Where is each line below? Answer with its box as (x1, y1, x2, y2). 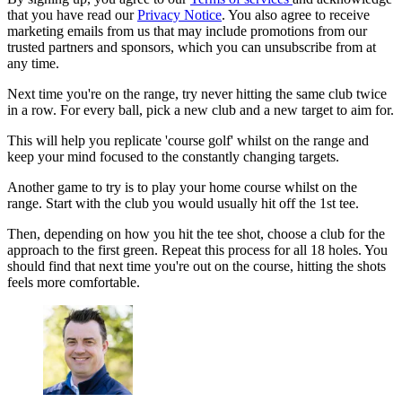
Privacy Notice (137, 7, 222, 23)
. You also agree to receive (222, 7, 370, 23)
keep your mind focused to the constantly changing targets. (7, 149, 339, 165)
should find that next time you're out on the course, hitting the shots (7, 258, 386, 275)
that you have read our (7, 7, 137, 23)
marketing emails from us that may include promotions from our (7, 23, 367, 39)
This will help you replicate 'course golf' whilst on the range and (7, 133, 369, 149)
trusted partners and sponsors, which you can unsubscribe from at (7, 39, 376, 56)
